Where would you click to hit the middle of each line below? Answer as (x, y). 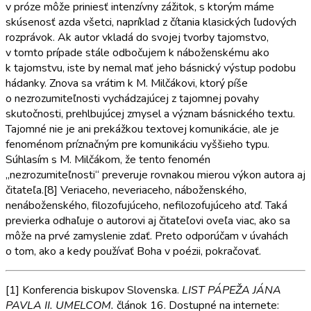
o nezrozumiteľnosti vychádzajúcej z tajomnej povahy (132, 98)
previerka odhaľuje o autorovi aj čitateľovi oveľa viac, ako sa (148, 220)
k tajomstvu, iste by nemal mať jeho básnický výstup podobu (151, 68)
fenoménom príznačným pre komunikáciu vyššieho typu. (137, 144)
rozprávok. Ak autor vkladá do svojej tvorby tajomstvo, (137, 37)
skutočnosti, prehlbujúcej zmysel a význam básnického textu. (150, 114)
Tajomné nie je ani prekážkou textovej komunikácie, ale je (142, 129)
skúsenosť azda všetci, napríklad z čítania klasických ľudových (151, 22)
